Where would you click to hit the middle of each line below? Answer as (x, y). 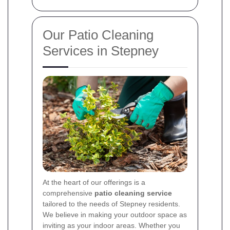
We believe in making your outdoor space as (115, 215)
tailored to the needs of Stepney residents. (111, 204)
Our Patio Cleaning (98, 35)
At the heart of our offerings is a (94, 183)
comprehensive (69, 193)
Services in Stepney (101, 51)
